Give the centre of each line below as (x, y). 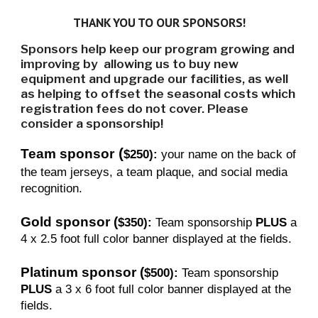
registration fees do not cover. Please (135, 108)
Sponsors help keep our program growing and (158, 49)
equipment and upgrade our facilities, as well (155, 78)
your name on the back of (227, 154)
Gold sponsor (66, 222)
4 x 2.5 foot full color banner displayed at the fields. (157, 238)
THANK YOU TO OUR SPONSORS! (159, 22)
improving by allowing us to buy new (130, 64)
